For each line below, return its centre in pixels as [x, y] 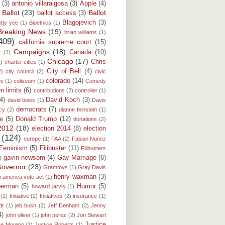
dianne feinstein [78, 110]
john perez [54, 215]
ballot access [57, 13]
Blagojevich [79, 23]
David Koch [63, 100]
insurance [85, 196]
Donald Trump [36, 119]
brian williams [81, 32]
